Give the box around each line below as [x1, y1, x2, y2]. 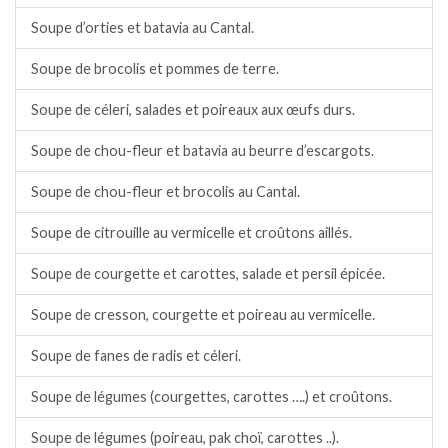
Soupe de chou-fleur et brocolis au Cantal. [31, 183, 300, 201]
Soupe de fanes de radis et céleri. [31, 347, 241, 365]
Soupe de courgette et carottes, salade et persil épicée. [31, 265, 385, 283]
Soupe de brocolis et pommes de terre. [31, 60, 279, 78]
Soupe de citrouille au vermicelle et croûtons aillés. [31, 224, 352, 242]
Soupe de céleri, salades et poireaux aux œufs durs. [31, 101, 355, 119]
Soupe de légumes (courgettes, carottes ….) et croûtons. [31, 388, 392, 406]
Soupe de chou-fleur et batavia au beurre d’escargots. [31, 142, 374, 160]
